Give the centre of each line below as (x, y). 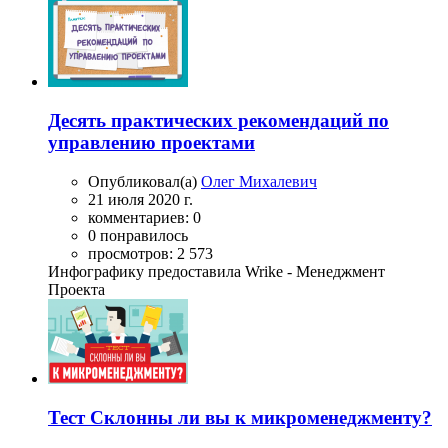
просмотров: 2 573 (150, 253)
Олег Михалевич (259, 181)
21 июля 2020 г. (140, 199)
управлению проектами (151, 143)
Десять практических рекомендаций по (218, 121)
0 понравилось (138, 235)
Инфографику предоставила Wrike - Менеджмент (216, 271)
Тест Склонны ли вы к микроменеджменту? (240, 417)
